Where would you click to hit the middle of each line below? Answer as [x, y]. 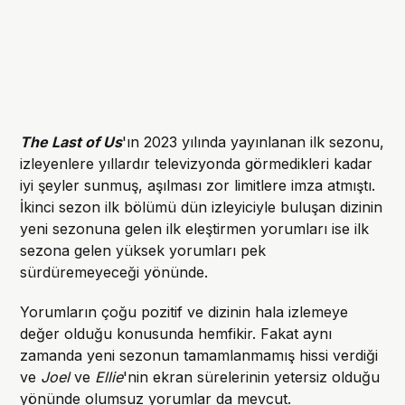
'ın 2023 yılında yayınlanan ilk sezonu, [254, 142]
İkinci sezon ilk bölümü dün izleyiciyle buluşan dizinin [202, 207]
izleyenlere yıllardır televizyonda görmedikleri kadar [197, 164]
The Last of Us [71, 142]
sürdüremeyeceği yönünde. [114, 273]
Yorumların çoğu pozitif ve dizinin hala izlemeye [184, 312]
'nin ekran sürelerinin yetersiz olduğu [252, 377]
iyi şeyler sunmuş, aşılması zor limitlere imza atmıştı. [198, 186]
